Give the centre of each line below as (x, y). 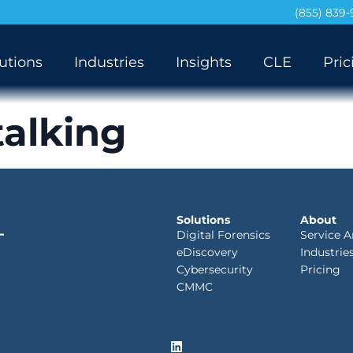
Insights (204, 62)
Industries (109, 62)
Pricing (320, 269)
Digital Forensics (223, 235)
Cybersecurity (215, 269)
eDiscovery (207, 252)
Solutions (203, 220)
